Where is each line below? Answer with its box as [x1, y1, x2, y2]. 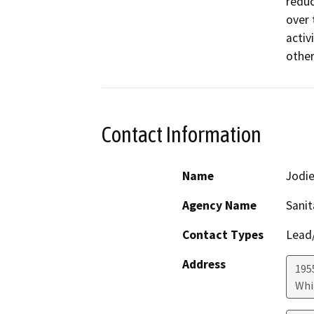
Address [182, 256, 226, 272]
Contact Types [182, 226, 264, 243]
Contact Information [102, 122, 261, 148]
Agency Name [182, 197, 257, 213]
